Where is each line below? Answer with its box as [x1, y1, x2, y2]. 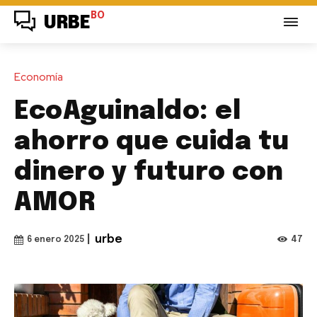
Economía [14, 69, 63, 84]
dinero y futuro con [14, 159, 284, 185]
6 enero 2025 [27, 235, 84, 244]
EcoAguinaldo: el [14, 98, 241, 125]
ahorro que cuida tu [14, 129, 289, 155]
